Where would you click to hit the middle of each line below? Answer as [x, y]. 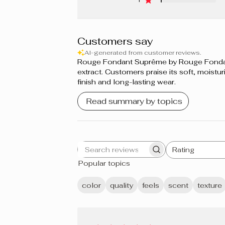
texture [209, 185]
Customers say [115, 41]
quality [121, 185]
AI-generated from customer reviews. [142, 53]
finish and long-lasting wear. [126, 82]
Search [135, 154]
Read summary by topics [134, 101]
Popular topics [104, 163]
